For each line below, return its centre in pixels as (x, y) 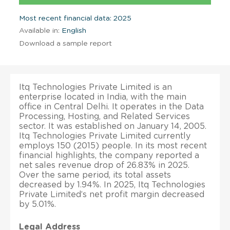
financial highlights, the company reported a (109, 155)
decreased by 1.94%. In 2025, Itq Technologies (112, 185)
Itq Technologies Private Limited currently (105, 136)
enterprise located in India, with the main (103, 97)
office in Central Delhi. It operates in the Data (111, 107)
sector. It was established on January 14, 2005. (113, 126)
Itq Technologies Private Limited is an (95, 87)
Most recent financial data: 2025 (75, 18)
